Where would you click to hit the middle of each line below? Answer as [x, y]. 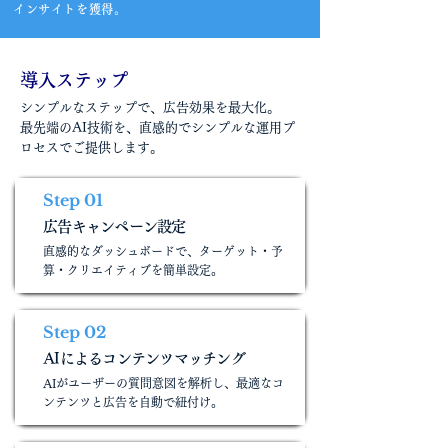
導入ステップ [74, 80]
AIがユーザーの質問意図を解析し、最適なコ [163, 383]
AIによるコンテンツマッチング [144, 358]
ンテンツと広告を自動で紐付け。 [133, 402]
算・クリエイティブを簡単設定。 [133, 270]
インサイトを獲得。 [70, 9]
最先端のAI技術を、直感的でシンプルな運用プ [157, 127]
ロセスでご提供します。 [91, 147]
